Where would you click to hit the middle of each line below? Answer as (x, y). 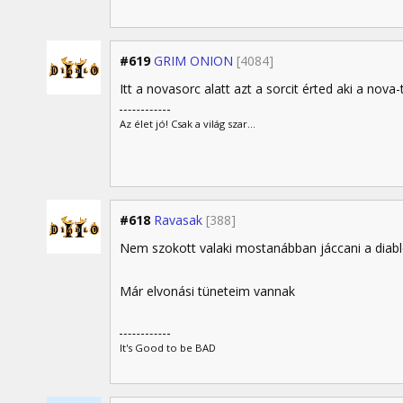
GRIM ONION (193, 61)
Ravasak (178, 219)
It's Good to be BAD (168, 347)
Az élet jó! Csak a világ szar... (188, 123)
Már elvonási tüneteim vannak (207, 291)
